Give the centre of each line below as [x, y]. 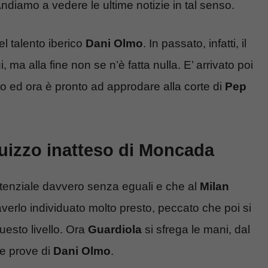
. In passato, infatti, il [195, 44]
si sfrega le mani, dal [196, 229]
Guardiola [115, 229]
